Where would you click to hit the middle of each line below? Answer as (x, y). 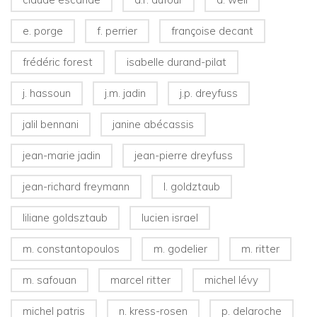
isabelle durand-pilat (177, 62)
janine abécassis (153, 125)
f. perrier (117, 31)
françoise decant (212, 31)
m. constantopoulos (71, 249)
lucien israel (170, 218)
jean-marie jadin (62, 156)
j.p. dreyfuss (209, 93)
